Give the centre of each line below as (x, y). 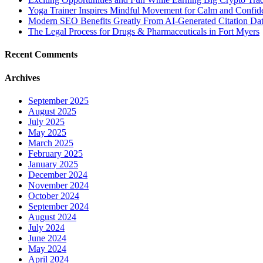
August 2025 (52, 111)
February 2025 (55, 153)
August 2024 (52, 217)
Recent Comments (41, 55)
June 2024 (47, 238)
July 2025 (46, 122)
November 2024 (58, 185)
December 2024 (58, 174)
